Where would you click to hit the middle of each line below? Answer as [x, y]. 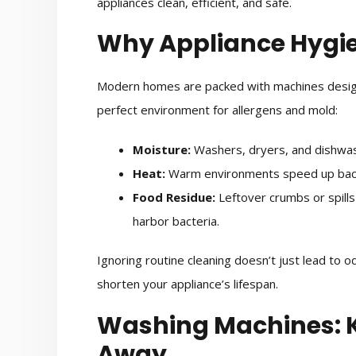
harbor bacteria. [176, 221]
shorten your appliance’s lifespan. [188, 284]
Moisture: [162, 149]
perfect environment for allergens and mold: [217, 110]
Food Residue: [174, 197]
